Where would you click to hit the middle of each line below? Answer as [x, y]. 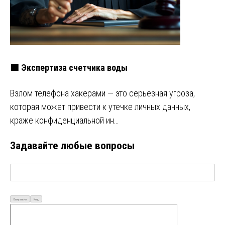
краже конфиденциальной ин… [64, 120]
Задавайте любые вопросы [72, 145]
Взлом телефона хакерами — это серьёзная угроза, [102, 93]
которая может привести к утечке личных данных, [100, 106]
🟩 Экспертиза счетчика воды [69, 67]
